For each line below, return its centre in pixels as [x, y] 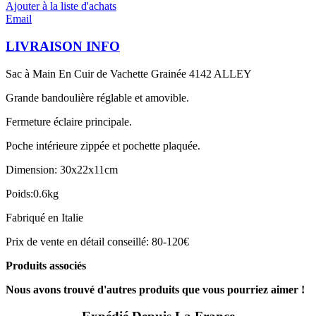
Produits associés [46, 265]
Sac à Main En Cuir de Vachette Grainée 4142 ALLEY [129, 73]
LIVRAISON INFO [63, 46]
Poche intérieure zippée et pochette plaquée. [103, 145]
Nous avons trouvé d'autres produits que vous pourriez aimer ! [155, 289]
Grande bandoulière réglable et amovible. [97, 97]
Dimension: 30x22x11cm [62, 169]
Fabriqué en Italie [44, 217]
